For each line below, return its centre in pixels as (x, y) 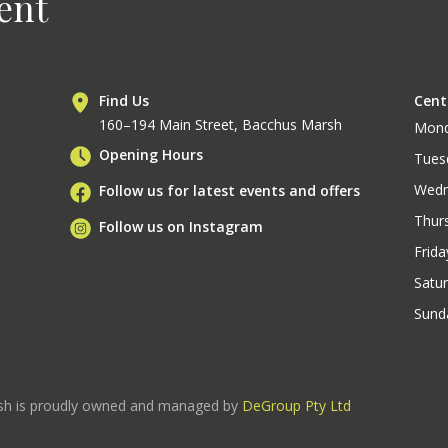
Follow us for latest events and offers (230, 191)
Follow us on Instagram (181, 227)
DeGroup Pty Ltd (296, 406)
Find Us (124, 101)
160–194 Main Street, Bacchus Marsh (221, 125)
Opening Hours (151, 155)
